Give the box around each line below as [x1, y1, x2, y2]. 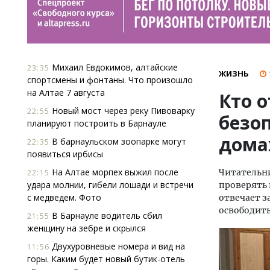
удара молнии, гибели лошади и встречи [27, 179, 193, 190]
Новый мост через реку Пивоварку [49, 105, 195, 116]
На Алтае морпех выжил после [49, 166, 178, 178]
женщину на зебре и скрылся [27, 222, 146, 234]
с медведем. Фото [27, 192, 101, 203]
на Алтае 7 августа [27, 87, 105, 98]
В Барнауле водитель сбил [49, 210, 162, 221]
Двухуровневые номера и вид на [49, 240, 185, 252]
